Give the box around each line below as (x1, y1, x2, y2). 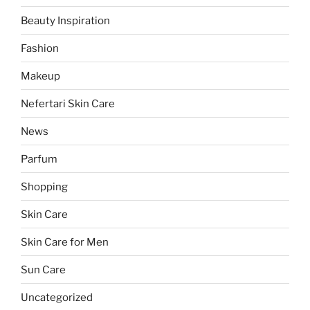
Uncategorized (21, 291, 93, 304)
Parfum (21, 152, 57, 165)
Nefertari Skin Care (21, 97, 115, 110)
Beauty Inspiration (21, 14, 110, 27)
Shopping (21, 180, 68, 193)
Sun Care (21, 263, 66, 276)
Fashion (21, 42, 59, 55)
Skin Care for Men (21, 235, 109, 248)
